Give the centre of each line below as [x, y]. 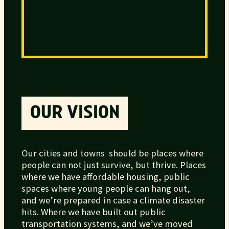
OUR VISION [75, 113]
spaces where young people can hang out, [106, 189]
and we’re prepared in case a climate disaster [113, 200]
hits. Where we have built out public [94, 212]
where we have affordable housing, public [106, 177]
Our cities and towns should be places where [113, 153]
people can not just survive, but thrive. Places [114, 165]
